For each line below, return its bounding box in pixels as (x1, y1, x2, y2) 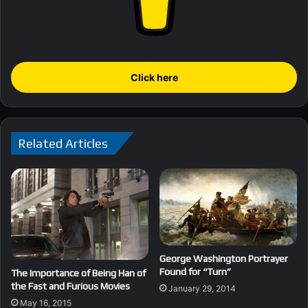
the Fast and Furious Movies (11, 280, 130, 291)
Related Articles (18, 135, 108, 151)
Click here (130, 71, 178, 83)
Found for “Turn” (159, 266, 231, 278)
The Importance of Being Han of (11, 267, 146, 278)
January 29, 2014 (168, 283, 236, 294)
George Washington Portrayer (159, 253, 288, 265)
